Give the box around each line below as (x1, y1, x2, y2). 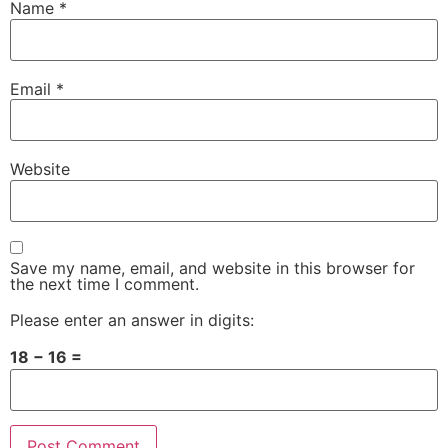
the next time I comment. (10, 273, 199, 294)
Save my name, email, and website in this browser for (10, 257, 415, 278)
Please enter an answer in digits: (10, 309, 254, 330)
